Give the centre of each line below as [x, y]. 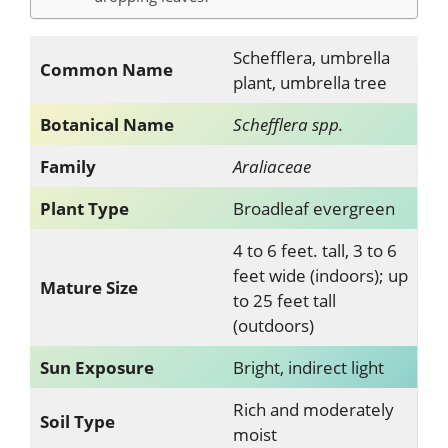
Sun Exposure [96, 368]
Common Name [106, 70]
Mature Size [88, 288]
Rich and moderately [313, 410]
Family [67, 167]
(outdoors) [273, 326]
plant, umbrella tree [309, 83]
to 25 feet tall [284, 301]
